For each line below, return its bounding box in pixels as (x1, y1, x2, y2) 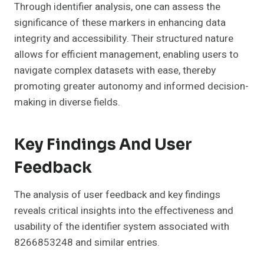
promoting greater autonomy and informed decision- (14, 78, 249, 94)
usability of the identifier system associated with (14, 219, 229, 234)
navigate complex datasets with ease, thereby (14, 62, 216, 78)
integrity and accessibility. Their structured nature (14, 31, 233, 46)
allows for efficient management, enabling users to (14, 47, 239, 62)
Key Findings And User (14, 134, 192, 154)
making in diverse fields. (14, 94, 120, 110)
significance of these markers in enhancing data (14, 15, 226, 30)
